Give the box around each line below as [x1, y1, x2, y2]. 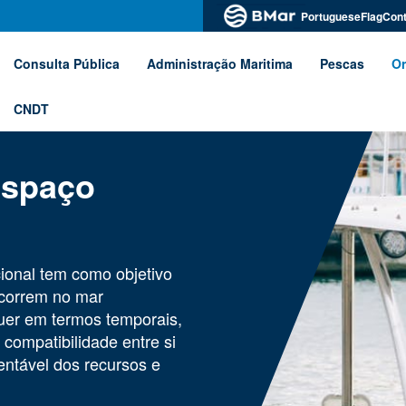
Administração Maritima [147, 54, 293, 72]
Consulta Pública [14, 54, 120, 72]
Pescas [320, 54, 364, 72]
